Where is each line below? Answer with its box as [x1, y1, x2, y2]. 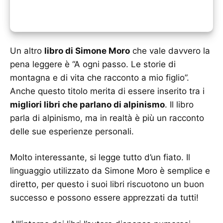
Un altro [10, 45, 44, 56]
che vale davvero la [130, 45, 210, 56]
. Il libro [165, 99, 194, 110]
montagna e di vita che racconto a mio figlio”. [10, 72, 189, 83]
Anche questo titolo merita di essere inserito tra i [10, 86, 205, 96]
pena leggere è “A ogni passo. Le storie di [10, 59, 176, 69]
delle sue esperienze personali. [10, 126, 134, 136]
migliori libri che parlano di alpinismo [10, 99, 165, 110]
